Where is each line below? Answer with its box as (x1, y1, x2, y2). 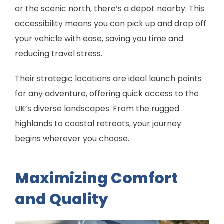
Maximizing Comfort (15, 168, 178, 189)
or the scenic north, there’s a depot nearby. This (15, 2, 204, 14)
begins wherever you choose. (15, 132, 129, 144)
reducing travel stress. (15, 47, 102, 59)
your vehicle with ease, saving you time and (15, 32, 183, 44)
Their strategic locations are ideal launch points (15, 72, 202, 84)
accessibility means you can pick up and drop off (15, 17, 206, 29)
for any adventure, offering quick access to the (15, 87, 199, 99)
